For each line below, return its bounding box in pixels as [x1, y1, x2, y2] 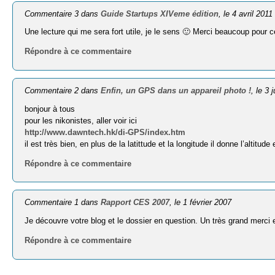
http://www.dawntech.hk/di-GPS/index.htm [25, 127, 186, 137]
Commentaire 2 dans [25, 85, 101, 95]
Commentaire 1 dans [25, 198, 101, 207]
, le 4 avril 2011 [219, 9, 273, 18]
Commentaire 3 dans [25, 9, 101, 18]
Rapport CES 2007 [101, 198, 170, 207]
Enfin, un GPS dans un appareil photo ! [101, 85, 252, 95]
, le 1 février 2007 [169, 198, 232, 207]
